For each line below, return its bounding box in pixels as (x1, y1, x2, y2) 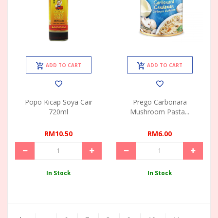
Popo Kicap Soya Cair (24, 97, 92, 107)
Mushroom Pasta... (130, 107, 189, 117)
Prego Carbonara (132, 97, 187, 107)
